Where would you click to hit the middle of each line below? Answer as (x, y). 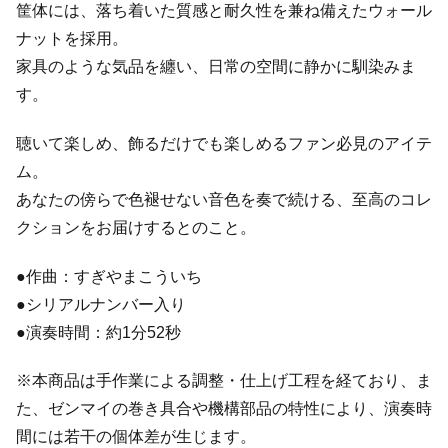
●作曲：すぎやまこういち (109, 276)
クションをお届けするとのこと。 (136, 227)
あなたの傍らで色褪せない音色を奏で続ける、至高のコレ (224, 199)
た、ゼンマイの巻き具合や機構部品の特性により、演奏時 (224, 409)
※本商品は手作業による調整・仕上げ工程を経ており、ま (224, 381)
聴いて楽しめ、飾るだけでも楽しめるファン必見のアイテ (224, 143)
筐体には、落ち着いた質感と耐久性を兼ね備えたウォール (224, 11)
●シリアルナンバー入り (101, 304)
